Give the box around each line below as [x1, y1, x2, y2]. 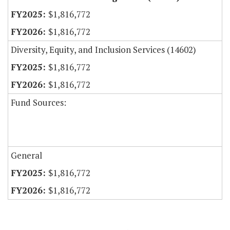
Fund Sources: [11, 97, 66, 109]
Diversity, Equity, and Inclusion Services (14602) [11, 44, 196, 56]
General [11, 149, 42, 162]
